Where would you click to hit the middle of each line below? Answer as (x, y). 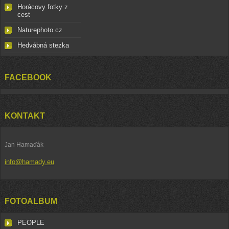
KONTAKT (25, 116)
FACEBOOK (28, 77)
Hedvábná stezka (43, 45)
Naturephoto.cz (40, 30)
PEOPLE (31, 223)
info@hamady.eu (29, 162)
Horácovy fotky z (43, 7)
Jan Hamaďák (24, 145)
